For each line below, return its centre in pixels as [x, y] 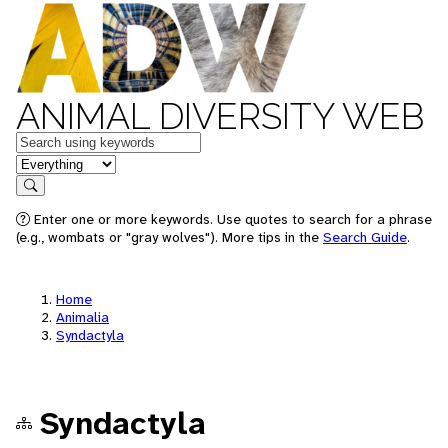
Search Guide [365, 237]
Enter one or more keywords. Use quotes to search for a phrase [231, 219]
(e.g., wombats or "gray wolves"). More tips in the [169, 237]
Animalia [82, 317]
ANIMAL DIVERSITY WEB [220, 116]
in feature [48, 162]
